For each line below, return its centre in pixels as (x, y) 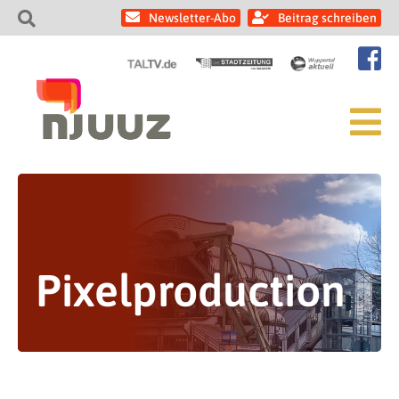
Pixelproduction (191, 290)
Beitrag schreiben (327, 18)
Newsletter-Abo (192, 18)
